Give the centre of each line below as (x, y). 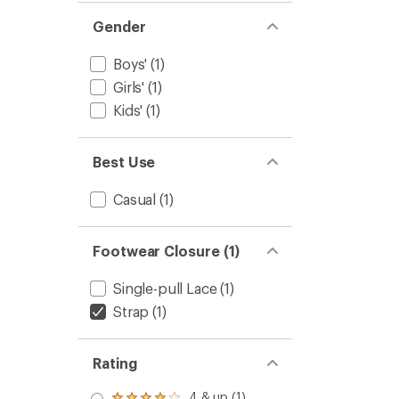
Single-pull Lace (165, 288)
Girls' (129, 87)
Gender (119, 26)
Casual (135, 199)
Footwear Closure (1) (167, 251)
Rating (115, 363)
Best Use (124, 162)
